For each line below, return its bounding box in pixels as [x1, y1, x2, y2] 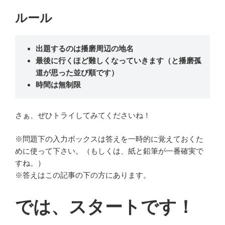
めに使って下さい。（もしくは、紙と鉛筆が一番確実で [15, 146, 203, 155]
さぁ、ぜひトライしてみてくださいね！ [15, 111, 151, 120]
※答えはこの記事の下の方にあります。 [15, 170, 151, 179]
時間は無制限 [35, 80, 81, 89]
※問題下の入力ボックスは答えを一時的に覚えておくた [15, 134, 203, 143]
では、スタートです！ [15, 197, 194, 217]
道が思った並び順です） [35, 68, 119, 77]
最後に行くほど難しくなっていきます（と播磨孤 [35, 56, 201, 65]
